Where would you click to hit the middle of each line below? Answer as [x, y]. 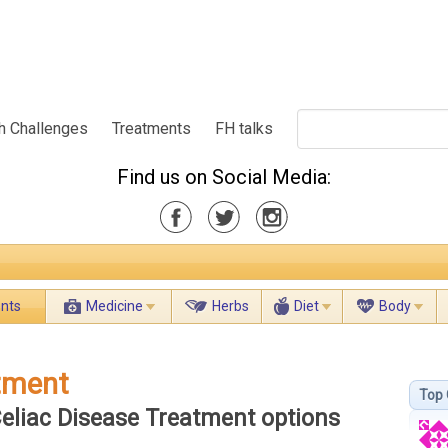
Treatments [152, 128]
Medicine [114, 306]
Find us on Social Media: [224, 176]
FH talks [244, 128]
